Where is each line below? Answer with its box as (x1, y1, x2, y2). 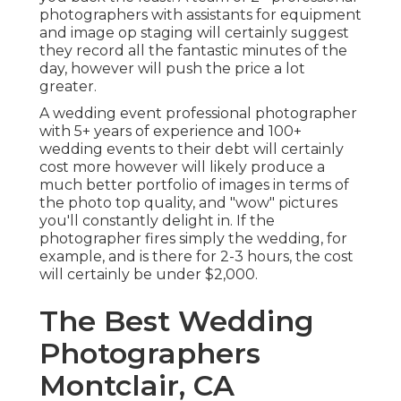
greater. (39, 78, 97, 96)
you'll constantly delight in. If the (39, 212, 275, 230)
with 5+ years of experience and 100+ (39, 123, 302, 141)
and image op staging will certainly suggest (39, 24, 349, 42)
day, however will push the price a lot (39, 60, 305, 78)
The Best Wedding (39, 303, 314, 339)
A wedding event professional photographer (39, 105, 357, 123)
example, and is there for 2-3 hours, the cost (39, 248, 354, 266)
